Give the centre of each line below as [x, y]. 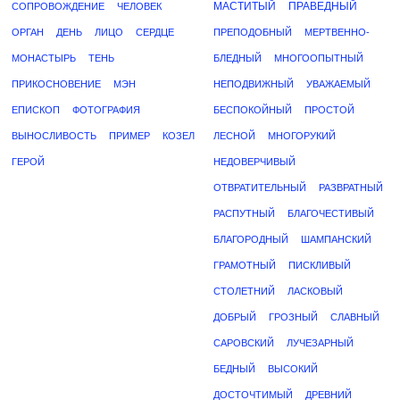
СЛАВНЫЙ [355, 317]
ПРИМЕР [129, 136]
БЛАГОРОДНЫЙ [251, 239]
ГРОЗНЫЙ [293, 317]
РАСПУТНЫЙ [244, 213]
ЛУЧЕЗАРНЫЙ [320, 343]
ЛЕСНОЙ [234, 136]
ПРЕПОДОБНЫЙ [253, 32]
